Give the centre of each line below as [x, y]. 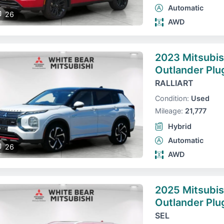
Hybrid [179, 126]
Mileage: [169, 111]
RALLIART [174, 83]
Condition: [172, 98]
